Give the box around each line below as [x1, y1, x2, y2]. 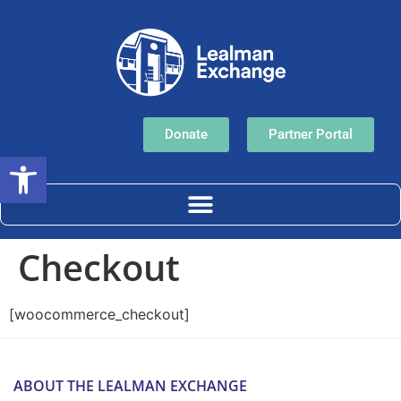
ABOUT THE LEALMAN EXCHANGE [13, 376, 247, 397]
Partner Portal [269, 126, 353, 143]
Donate [165, 126, 208, 143]
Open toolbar [8, 147, 105, 182]
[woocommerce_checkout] [9, 305, 190, 324]
